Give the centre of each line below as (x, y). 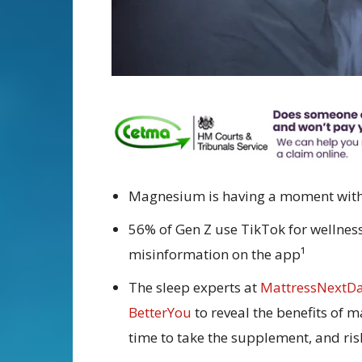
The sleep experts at (193, 288)
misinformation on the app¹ (217, 255)
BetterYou (160, 313)
